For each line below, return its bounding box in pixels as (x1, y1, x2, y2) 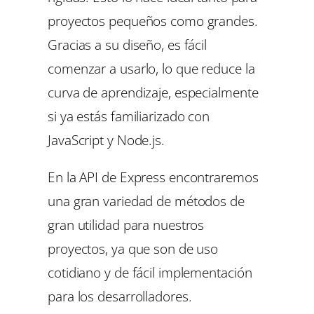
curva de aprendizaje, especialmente (48, 82, 259, 102)
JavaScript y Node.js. (48, 130, 165, 149)
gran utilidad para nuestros (48, 215, 205, 235)
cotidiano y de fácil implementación (48, 263, 252, 282)
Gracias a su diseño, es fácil (48, 34, 207, 54)
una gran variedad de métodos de (48, 191, 245, 211)
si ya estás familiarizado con (48, 106, 210, 125)
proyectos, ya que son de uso (48, 239, 219, 259)
